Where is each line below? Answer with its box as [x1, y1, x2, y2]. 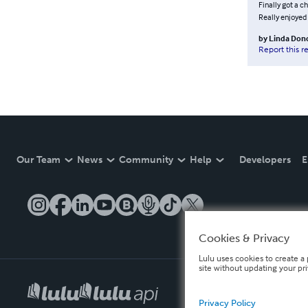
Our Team [16, 154, 60, 166]
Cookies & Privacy [198, 231, 289, 245]
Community [119, 154, 173, 166]
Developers [239, 154, 291, 166]
